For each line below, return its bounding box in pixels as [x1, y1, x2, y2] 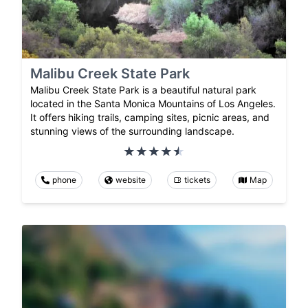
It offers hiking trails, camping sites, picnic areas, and [30, 111, 269, 124]
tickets [184, 175, 211, 186]
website [115, 175, 146, 186]
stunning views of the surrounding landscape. [30, 125, 234, 137]
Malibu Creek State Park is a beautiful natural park [30, 84, 256, 96]
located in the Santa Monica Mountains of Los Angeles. [30, 98, 276, 110]
